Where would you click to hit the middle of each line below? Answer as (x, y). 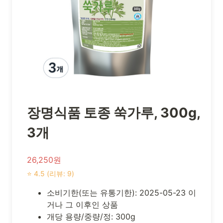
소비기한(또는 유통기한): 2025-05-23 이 (121, 193)
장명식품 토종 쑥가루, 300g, (113, 112)
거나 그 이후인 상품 (82, 205)
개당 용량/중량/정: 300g (91, 217)
